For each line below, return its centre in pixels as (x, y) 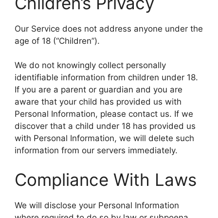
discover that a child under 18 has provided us (105, 126)
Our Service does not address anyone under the (109, 28)
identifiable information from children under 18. (106, 78)
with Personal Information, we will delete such (104, 138)
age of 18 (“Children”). (57, 41)
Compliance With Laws (106, 179)
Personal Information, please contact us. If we (104, 114)
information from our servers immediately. (96, 151)
